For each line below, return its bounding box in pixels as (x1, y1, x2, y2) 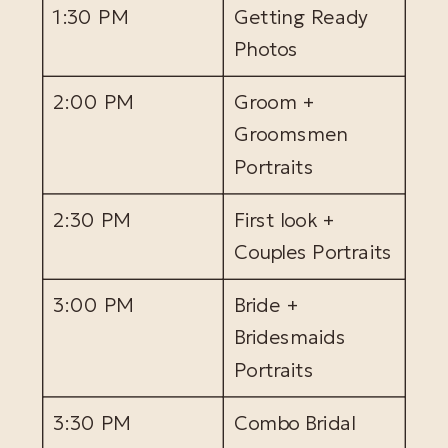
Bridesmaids (233, 325, 346, 351)
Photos (233, 36, 299, 63)
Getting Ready (233, 4, 369, 30)
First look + (233, 207, 335, 233)
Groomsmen (233, 122, 348, 148)
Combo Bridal (233, 410, 356, 436)
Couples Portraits (233, 239, 392, 266)
